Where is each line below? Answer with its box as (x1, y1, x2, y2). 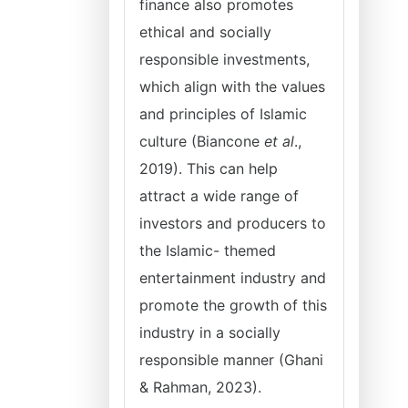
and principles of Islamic (139, 105, 307, 123)
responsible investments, (139, 50, 310, 68)
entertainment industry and (139, 269, 326, 287)
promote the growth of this (139, 296, 327, 314)
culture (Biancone (139, 132, 264, 150)
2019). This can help (139, 159, 278, 178)
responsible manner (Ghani (139, 351, 323, 369)
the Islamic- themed (139, 241, 276, 260)
